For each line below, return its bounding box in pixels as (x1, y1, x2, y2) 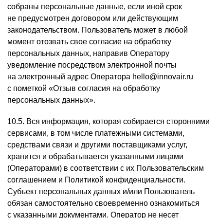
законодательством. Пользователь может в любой (7, 26, 188, 34)
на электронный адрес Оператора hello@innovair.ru (7, 73, 193, 81)
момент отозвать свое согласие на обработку (7, 37, 171, 46)
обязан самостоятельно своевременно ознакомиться (7, 199, 200, 207)
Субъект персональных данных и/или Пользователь (7, 187, 195, 196)
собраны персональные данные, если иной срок (7, 2, 182, 11)
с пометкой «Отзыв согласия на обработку (7, 84, 160, 92)
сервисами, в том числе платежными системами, (7, 129, 184, 137)
